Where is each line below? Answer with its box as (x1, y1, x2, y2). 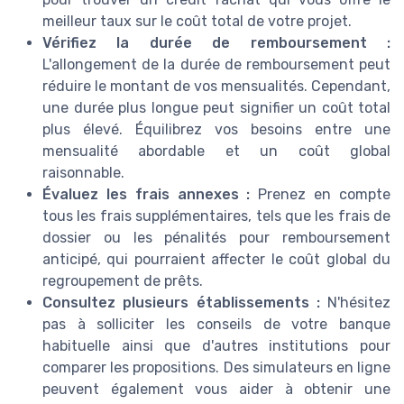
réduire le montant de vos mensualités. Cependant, (42, 77, 390, 95)
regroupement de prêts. (42, 271, 203, 289)
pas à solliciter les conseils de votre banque (42, 315, 390, 333)
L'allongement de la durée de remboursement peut (42, 55, 390, 73)
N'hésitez (319, 293, 390, 311)
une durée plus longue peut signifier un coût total (42, 98, 390, 116)
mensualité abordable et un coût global (42, 142, 390, 160)
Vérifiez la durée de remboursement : (42, 33, 390, 51)
